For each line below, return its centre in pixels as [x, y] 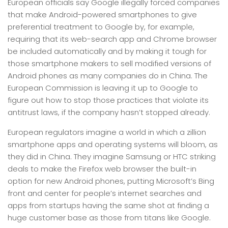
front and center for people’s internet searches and [105, 193]
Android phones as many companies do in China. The [108, 76]
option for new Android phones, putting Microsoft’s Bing [111, 181]
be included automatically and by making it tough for [107, 51]
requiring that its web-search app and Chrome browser [112, 39]
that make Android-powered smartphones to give [102, 15]
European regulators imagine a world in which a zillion [107, 132]
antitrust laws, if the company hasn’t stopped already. [109, 112]
